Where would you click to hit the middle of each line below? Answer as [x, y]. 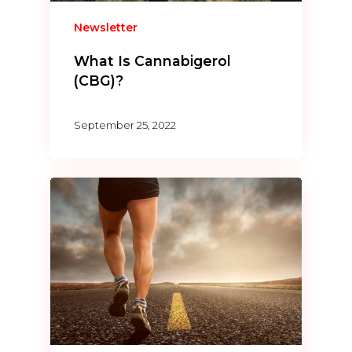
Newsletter [106, 28]
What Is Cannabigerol [153, 61]
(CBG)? [99, 81]
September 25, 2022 [125, 125]
